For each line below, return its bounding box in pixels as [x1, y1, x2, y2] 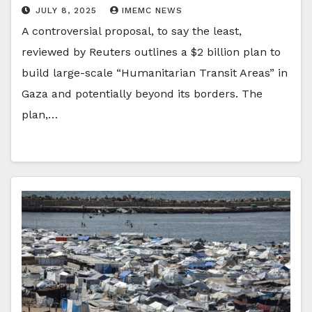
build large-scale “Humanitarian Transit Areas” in [22, 65, 288, 79]
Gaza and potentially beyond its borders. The [22, 86, 263, 100]
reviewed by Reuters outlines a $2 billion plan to [22, 45, 281, 58]
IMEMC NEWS [122, 5, 182, 15]
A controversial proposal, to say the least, [22, 24, 242, 38]
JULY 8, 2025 [36, 5, 100, 15]
